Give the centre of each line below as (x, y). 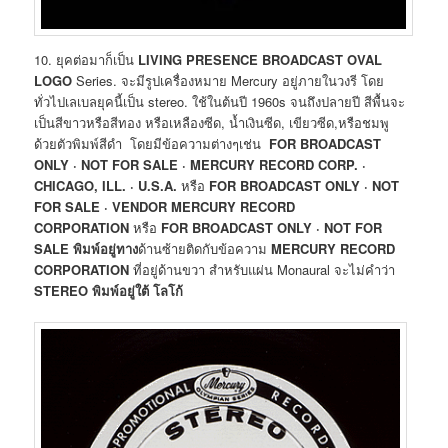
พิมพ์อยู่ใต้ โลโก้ (138, 290)
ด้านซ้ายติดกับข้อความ (205, 248)
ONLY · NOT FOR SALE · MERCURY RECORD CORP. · (200, 164)
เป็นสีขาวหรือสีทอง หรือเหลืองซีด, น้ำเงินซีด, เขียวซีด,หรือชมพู (212, 122)
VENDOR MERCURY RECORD (204, 206)
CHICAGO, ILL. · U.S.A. (106, 185)
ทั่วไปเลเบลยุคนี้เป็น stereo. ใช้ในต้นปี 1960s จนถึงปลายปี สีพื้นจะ (220, 101)
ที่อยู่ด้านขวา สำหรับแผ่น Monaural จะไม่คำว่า (264, 269)
